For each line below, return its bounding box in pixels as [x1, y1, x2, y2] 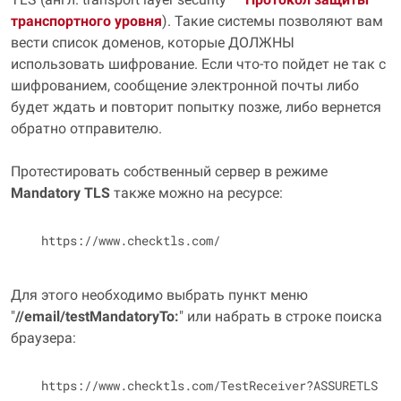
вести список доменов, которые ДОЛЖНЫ [11, 34, 294, 51]
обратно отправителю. [11, 120, 162, 137]
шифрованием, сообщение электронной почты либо [11, 77, 359, 94]
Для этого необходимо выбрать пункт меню [11, 286, 308, 303]
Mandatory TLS [11, 184, 110, 201]
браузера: [11, 329, 76, 346]
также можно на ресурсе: [110, 184, 283, 201]
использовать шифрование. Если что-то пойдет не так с [11, 55, 386, 73]
